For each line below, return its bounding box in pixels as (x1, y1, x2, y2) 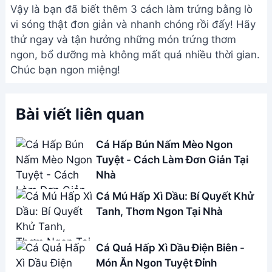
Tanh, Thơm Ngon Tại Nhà (95, 159, 223, 172)
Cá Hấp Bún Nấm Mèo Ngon (95, 92, 233, 105)
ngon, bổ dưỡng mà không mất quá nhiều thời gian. (10, 3, 260, 15)
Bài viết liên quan (15, 58, 144, 78)
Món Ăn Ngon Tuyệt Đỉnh (95, 211, 217, 223)
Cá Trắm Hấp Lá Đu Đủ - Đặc (95, 247, 236, 260)
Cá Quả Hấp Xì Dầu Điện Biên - (95, 195, 245, 208)
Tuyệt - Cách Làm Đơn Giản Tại (95, 107, 248, 120)
